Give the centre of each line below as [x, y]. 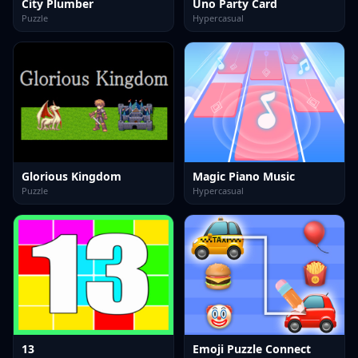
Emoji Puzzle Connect [252, 349]
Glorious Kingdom [72, 176]
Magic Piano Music [244, 176]
